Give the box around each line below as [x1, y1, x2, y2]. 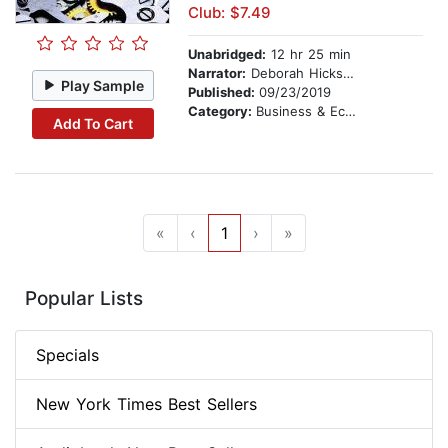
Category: [188, 103, 256, 120]
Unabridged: [188, 46, 266, 63]
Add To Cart [52, 114, 133, 132]
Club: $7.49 [188, 3, 271, 23]
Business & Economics [256, 103, 345, 120]
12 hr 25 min [266, 46, 351, 63]
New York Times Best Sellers [36, 394, 257, 415]
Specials [36, 345, 99, 366]
